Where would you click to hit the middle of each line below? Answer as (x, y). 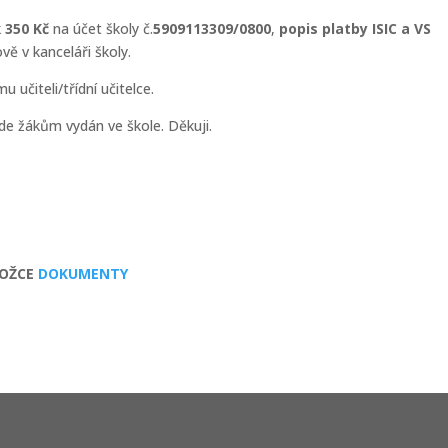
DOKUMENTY (83, 273)
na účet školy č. (101, 28)
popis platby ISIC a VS (355, 28)
